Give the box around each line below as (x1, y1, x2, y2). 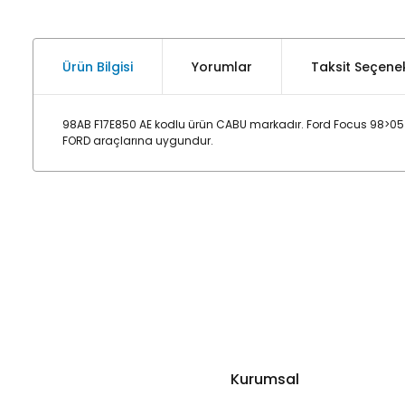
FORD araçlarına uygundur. (62, 133, 213, 148)
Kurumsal (230, 369, 299, 390)
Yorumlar (192, 57, 252, 76)
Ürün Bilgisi (62, 57, 133, 76)
